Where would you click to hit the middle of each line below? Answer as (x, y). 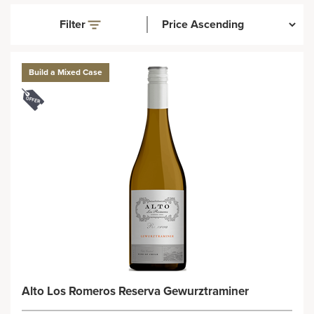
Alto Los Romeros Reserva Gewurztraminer (135, 291)
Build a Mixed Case (66, 72)
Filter (73, 25)
